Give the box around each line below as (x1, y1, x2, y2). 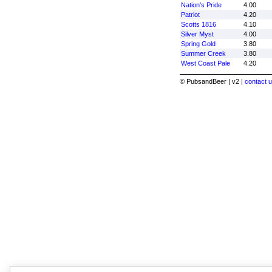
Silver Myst (180, 30, 214, 38)
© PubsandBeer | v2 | (179, 78, 245, 85)
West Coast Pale (180, 59, 230, 67)
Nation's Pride (180, 1, 222, 8)
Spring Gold (180, 40, 216, 47)
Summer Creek (180, 50, 226, 57)
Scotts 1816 (180, 21, 216, 28)
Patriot (180, 11, 200, 18)
